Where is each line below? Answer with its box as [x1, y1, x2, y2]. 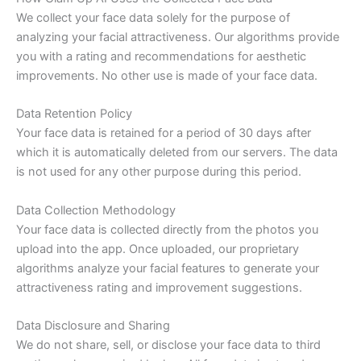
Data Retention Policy [16, 106, 132, 122]
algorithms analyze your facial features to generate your [16, 260, 319, 276]
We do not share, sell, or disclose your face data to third [16, 337, 321, 352]
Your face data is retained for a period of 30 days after [16, 126, 311, 141]
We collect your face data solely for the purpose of [16, 10, 290, 25]
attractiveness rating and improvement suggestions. [16, 280, 302, 295]
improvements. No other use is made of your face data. [16, 68, 317, 83]
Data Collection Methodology [16, 202, 176, 218]
